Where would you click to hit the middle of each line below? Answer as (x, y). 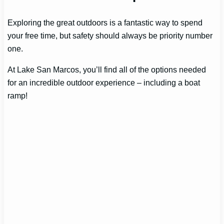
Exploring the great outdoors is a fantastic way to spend (105, 22)
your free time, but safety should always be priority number (110, 35)
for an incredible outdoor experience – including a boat (104, 83)
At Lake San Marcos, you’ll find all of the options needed (107, 70)
